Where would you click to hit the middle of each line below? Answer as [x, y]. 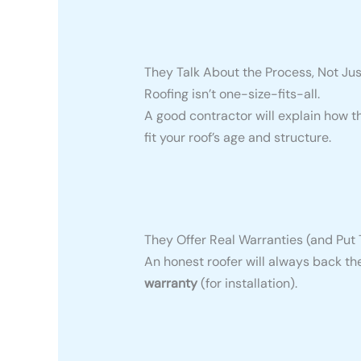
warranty [170, 283]
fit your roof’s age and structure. [237, 137]
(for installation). [247, 283]
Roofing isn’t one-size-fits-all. [232, 93]
